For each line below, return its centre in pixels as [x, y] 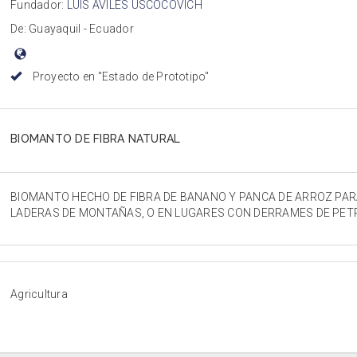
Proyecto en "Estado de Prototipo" [120, 76]
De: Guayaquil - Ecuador [72, 29]
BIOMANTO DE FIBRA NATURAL [96, 139]
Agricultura [39, 294]
